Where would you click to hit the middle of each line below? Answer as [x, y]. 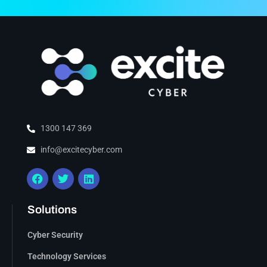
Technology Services [67, 257]
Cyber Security [55, 235]
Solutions [52, 210]
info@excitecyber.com [81, 150]
